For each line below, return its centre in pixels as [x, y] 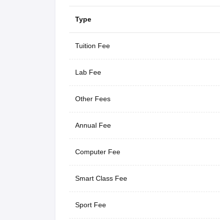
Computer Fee [97, 151]
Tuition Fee [92, 45]
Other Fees [93, 98]
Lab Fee [88, 72]
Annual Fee [93, 125]
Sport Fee [90, 205]
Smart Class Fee [101, 178]
